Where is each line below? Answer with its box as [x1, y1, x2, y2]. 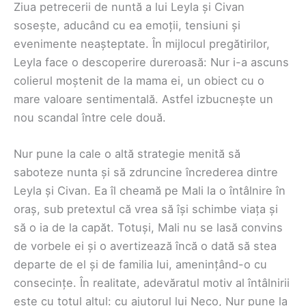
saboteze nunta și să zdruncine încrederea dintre [14, 165, 278, 180]
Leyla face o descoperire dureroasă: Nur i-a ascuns [14, 55, 289, 69]
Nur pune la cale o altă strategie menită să [14, 147, 240, 161]
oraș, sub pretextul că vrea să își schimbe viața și [14, 202, 278, 217]
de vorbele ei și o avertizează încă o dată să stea [14, 239, 277, 253]
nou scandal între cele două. [14, 110, 166, 124]
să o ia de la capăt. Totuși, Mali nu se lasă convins [14, 221, 283, 235]
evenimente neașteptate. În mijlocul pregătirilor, [14, 36, 270, 51]
